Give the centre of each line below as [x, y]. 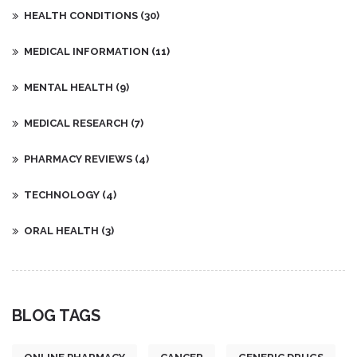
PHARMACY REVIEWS [79, 159]
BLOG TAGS [56, 315]
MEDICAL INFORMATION [88, 51]
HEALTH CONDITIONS [82, 15]
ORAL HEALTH [63, 230]
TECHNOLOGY [63, 194]
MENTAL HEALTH [70, 87]
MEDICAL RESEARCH [77, 123]
